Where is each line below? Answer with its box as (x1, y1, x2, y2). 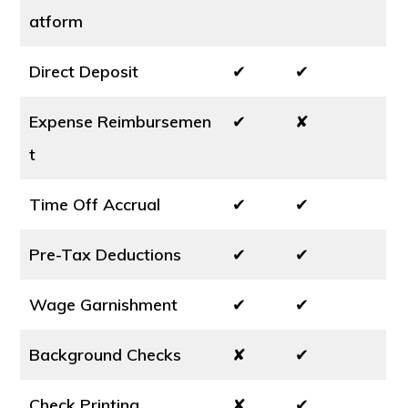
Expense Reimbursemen (29, 111, 212, 132)
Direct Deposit (29, 61, 139, 82)
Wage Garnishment (29, 294, 178, 315)
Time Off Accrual (29, 194, 161, 215)
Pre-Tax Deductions (29, 244, 182, 265)
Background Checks (29, 344, 182, 365)
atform (29, 11, 84, 32)
